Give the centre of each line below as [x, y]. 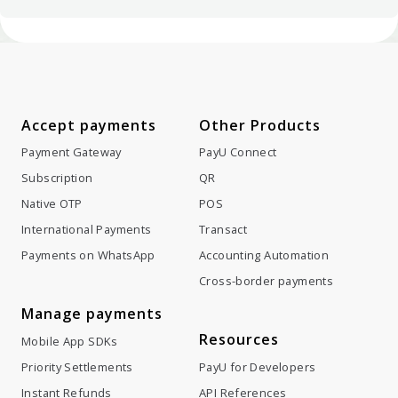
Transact [223, 159]
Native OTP [52, 133]
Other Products [260, 54]
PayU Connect [238, 81]
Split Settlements [70, 347]
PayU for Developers [258, 295]
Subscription [57, 107]
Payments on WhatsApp [88, 184]
